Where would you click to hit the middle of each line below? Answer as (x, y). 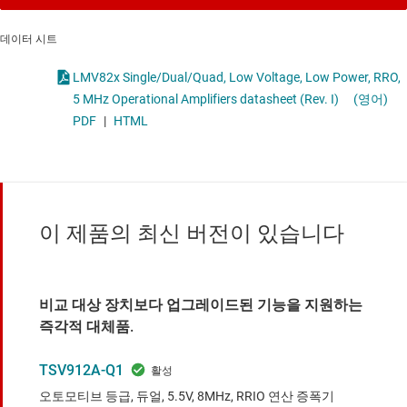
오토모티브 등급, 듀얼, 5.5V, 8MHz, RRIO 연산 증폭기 (187, 397)
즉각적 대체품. (86, 327)
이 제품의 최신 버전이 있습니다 (192, 234)
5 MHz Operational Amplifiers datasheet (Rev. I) (206, 99)
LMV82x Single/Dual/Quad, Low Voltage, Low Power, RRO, (223, 78)
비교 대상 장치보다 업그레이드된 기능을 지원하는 (201, 305)
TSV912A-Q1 (81, 371)
